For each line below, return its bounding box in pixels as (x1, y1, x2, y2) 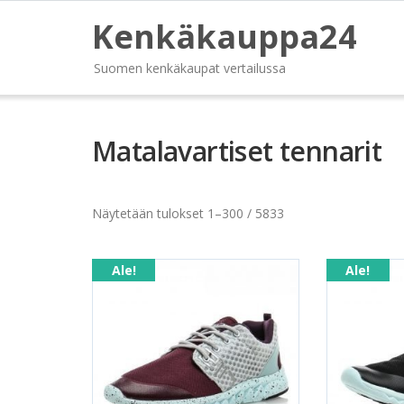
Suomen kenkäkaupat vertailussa (94, 60, 286, 77)
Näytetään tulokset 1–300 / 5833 (92, 205, 284, 222)
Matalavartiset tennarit (92, 133, 382, 170)
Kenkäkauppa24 (92, 14, 357, 59)
